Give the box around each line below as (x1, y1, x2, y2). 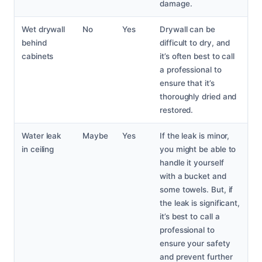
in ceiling (22, 144, 54, 154)
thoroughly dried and (160, 92, 237, 102)
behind (22, 38, 47, 48)
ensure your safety (160, 239, 230, 249)
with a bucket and (160, 171, 226, 181)
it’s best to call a (160, 212, 220, 222)
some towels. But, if (160, 185, 233, 195)
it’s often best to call (160, 51, 235, 61)
